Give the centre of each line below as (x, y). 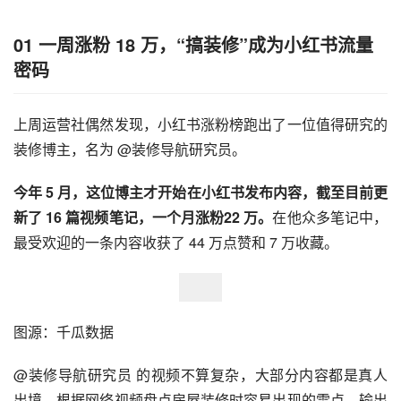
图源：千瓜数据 (64, 331)
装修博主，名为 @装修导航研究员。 (130, 149)
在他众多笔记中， (330, 217)
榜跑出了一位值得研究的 (309, 124)
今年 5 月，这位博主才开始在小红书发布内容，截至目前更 (200, 192)
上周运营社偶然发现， (85, 124)
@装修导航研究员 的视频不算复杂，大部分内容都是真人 (200, 374)
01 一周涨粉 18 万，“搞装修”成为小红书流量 (193, 44)
